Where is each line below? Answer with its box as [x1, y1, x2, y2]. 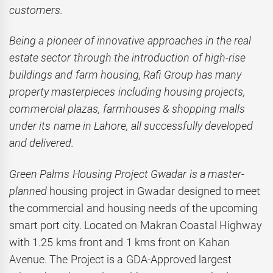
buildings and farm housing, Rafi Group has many [9, 68, 242, 82]
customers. [9, 3, 63, 16]
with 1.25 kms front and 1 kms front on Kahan [9, 235, 230, 249]
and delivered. [9, 136, 74, 150]
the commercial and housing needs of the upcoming [9, 201, 258, 214]
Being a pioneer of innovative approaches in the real [9, 34, 252, 48]
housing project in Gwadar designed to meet [47, 184, 261, 197]
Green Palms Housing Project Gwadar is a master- [9, 167, 245, 180]
